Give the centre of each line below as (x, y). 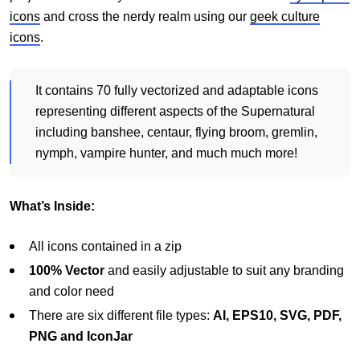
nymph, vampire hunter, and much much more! (166, 153)
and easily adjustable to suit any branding (224, 271)
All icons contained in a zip (105, 247)
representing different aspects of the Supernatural (175, 112)
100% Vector (67, 271)
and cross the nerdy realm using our (145, 17)
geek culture (285, 17)
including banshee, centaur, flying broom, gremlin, (176, 133)
